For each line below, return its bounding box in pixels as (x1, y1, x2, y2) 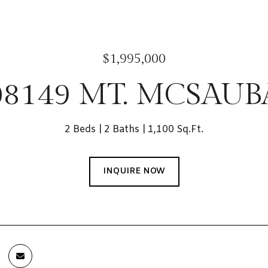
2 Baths (104, 123, 139, 136)
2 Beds (65, 123, 96, 136)
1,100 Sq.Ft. (148, 123, 203, 136)
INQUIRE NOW (103, 166, 165, 177)
